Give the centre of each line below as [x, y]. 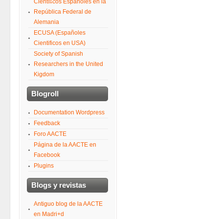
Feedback [47, 123]
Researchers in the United [68, 64]
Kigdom [44, 74]
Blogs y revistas [59, 185]
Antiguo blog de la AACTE [68, 204]
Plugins [44, 166]
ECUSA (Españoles [60, 33]
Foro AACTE [50, 134]
